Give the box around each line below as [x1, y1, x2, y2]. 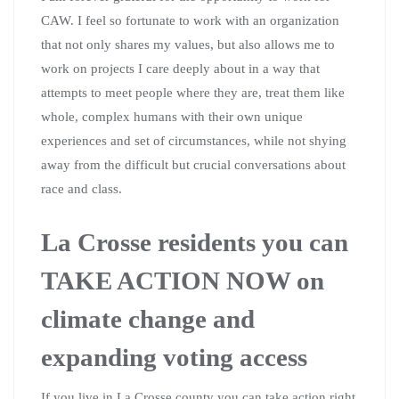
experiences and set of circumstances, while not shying [41, 133, 346, 148]
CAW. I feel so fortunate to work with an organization [41, 12, 339, 28]
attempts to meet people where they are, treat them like [41, 85, 345, 100]
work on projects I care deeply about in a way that [41, 61, 320, 76]
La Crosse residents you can [41, 227, 348, 256]
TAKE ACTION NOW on [41, 265, 324, 295]
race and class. [41, 181, 122, 196]
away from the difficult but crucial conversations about [41, 157, 346, 172]
